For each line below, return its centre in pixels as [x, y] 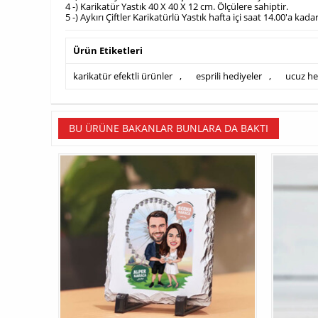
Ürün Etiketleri [108, 51]
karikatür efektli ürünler [123, 76]
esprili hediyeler [229, 76]
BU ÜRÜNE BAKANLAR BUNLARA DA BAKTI [169, 128]
